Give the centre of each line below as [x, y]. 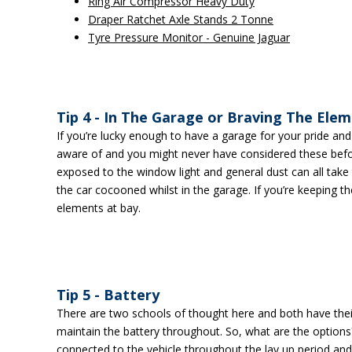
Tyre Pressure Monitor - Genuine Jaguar [189, 37]
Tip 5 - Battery [108, 295]
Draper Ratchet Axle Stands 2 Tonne [181, 19]
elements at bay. [99, 208]
